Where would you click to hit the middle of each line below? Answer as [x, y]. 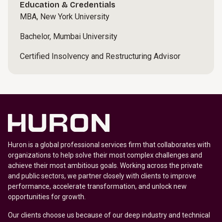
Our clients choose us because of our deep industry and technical [109, 215]
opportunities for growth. [48, 197]
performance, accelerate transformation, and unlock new [97, 186]
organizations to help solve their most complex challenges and [105, 155]
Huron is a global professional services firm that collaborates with [109, 145]
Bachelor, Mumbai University [69, 36]
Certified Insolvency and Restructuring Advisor [100, 56]
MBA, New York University [65, 17]
